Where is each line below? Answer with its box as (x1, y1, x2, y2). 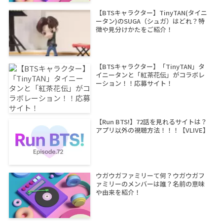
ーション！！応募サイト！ (95, 78, 173, 88)
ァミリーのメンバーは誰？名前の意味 (95, 179, 205, 188)
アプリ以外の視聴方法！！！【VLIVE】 (95, 125, 209, 135)
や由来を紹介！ (95, 187, 141, 197)
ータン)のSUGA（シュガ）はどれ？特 (95, 16, 205, 26)
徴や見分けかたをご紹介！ (95, 25, 173, 35)
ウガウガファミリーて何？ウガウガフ (95, 170, 205, 180)
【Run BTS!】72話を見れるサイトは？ (95, 117, 207, 127)
